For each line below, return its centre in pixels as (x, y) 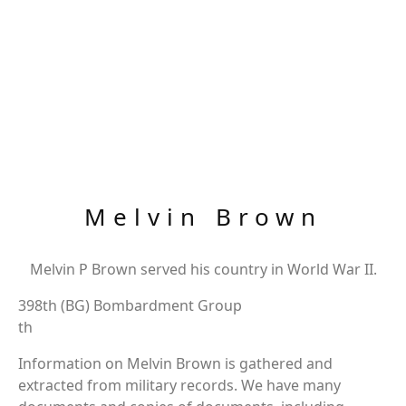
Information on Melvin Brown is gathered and (175, 363)
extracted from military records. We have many (179, 385)
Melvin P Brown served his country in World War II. (203, 269)
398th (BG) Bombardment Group (130, 305)
